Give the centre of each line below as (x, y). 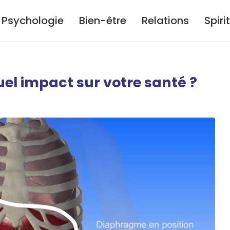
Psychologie (33, 21)
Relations (165, 21)
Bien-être (103, 21)
